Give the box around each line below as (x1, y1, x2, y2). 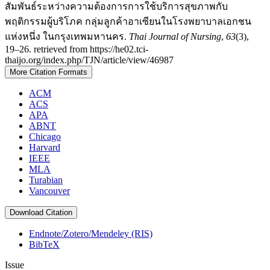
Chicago (29, 131, 61, 142)
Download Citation (10, 208, 72, 218)
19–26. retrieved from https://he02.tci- (5, 44, 148, 55)
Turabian (29, 175, 63, 186)
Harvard (29, 142, 60, 153)
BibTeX (29, 239, 60, 250)
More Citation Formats (10, 67, 87, 77)
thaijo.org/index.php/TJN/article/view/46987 (5, 55, 174, 66)
